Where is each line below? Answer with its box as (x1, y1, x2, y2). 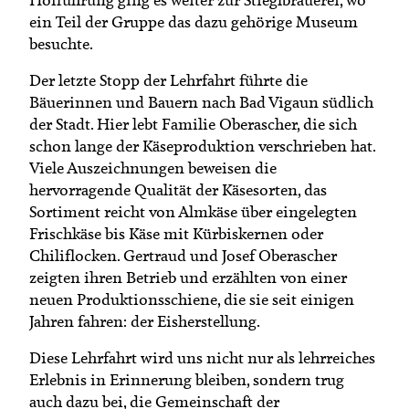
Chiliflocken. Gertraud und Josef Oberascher (29, 245, 337, 266)
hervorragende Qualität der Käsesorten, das (29, 179, 327, 200)
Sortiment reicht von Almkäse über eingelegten (29, 201, 357, 222)
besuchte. (29, 33, 93, 54)
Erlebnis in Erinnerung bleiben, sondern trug (29, 369, 344, 390)
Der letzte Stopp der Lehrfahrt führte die (29, 69, 308, 90)
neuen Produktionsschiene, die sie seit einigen (29, 288, 354, 309)
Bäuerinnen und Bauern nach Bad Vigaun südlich (29, 91, 373, 112)
